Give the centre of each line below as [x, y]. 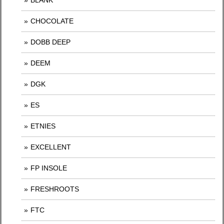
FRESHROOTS [55, 189]
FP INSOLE [49, 168]
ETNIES [43, 126]
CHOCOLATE [52, 21]
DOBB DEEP [50, 42]
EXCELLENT [51, 147]
